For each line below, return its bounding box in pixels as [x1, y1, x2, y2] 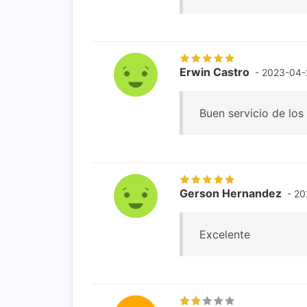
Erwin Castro [180, 64, 249, 79]
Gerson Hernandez [180, 186, 282, 200]
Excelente [199, 227, 250, 241]
